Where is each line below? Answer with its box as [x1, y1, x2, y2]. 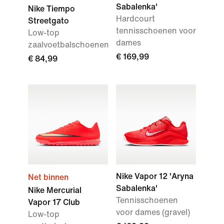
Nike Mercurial [28, 186, 81, 194]
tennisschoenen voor [116, 26, 196, 35]
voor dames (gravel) [116, 208, 190, 216]
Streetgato [28, 16, 69, 25]
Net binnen [28, 173, 68, 181]
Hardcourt [116, 14, 155, 23]
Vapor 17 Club [28, 198, 80, 206]
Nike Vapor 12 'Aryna [116, 172, 193, 180]
